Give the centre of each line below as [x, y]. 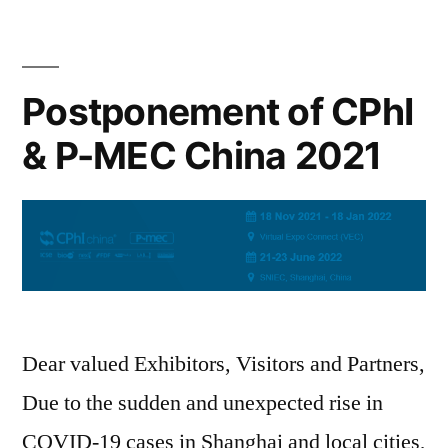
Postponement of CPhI [218, 111]
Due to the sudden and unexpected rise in [202, 403]
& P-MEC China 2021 [202, 155]
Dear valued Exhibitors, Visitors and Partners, [223, 364]
